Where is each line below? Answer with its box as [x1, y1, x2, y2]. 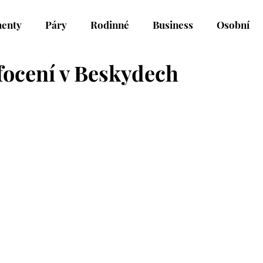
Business [153, 18, 193, 31]
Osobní [217, 18, 249, 31]
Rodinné [90, 18, 129, 31]
